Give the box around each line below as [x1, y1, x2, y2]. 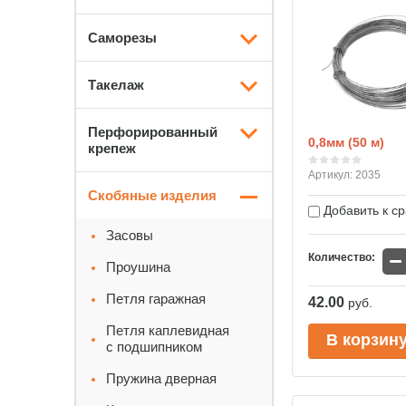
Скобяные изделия [88, 188, 217, 203]
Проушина [106, 259, 170, 275]
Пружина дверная [106, 371, 217, 386]
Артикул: [308, 169, 353, 181]
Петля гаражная [106, 291, 206, 306]
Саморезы [88, 30, 157, 45]
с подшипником [106, 339, 202, 354]
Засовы [106, 227, 153, 243]
